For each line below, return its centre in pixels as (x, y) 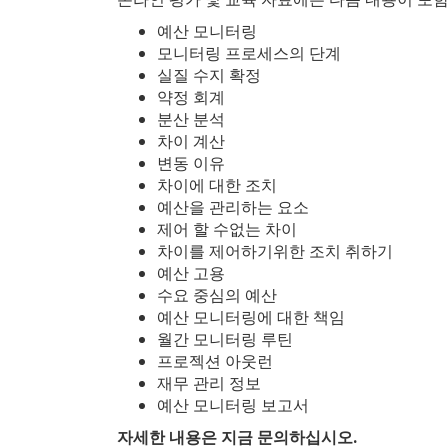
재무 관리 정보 (209, 382)
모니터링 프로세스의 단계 (249, 52)
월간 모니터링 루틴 (225, 338)
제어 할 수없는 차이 (227, 228)
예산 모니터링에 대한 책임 (251, 316)
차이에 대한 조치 (217, 184)
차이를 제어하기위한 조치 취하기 (275, 250)
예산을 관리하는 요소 (233, 206)
